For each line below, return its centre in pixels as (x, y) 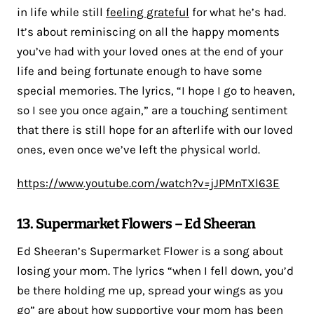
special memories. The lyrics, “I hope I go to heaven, (156, 90)
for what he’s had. (238, 12)
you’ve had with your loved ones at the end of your (150, 51)
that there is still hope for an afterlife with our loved (155, 129)
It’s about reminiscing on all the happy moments (148, 31)
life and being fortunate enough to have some (139, 70)
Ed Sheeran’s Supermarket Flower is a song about (150, 251)
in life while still (61, 12)
